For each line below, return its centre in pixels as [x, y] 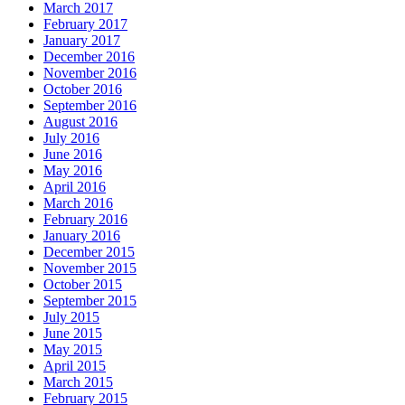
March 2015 [78, 382]
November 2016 [90, 73]
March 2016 [78, 203]
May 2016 [73, 171]
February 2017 [85, 24]
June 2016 [73, 155]
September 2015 [90, 301]
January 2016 [82, 236]
